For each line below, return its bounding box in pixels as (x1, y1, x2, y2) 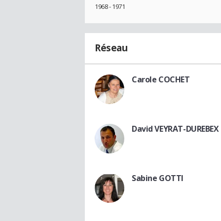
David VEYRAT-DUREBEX (132, 123, 219, 135)
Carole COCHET (132, 74, 190, 85)
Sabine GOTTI (132, 173, 184, 184)
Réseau (95, 41, 128, 55)
